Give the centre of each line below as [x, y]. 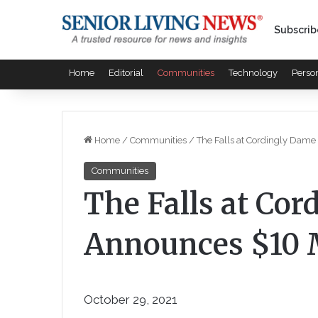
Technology [253, 73]
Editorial [126, 73]
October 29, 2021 [131, 300]
